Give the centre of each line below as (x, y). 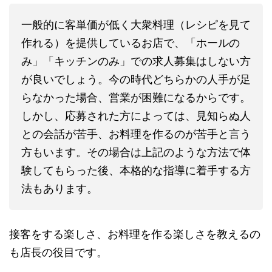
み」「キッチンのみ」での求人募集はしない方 (136, 61)
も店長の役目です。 (58, 253)
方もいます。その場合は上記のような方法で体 (136, 152)
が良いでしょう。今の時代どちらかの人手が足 (136, 80)
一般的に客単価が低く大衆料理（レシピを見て (136, 25)
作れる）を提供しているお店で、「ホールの (131, 43)
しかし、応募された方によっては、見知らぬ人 (136, 116)
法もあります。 (59, 189)
